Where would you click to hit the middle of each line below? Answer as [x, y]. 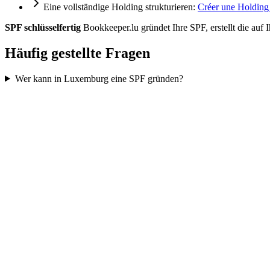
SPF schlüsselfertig [43, 27]
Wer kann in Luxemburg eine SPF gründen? [99, 78]
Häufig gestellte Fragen [77, 53]
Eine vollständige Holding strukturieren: [121, 7]
